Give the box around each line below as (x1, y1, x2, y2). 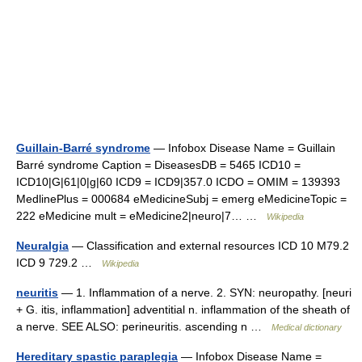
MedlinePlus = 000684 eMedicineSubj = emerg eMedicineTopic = (16, 192, 347, 205)
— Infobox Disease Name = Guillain (150, 141, 335, 154)
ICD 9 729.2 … (16, 256, 102, 269)
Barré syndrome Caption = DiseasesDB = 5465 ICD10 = (16, 158, 301, 171)
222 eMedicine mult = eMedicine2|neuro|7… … (16, 209, 267, 222)
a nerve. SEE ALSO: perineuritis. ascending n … (16, 320, 271, 333)
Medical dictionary (271, 322, 342, 332)
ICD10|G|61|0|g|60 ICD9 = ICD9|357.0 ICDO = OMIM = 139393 (16, 175, 340, 188)
